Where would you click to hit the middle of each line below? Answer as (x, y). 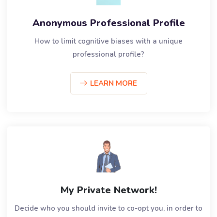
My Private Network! (108, 190)
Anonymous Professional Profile (108, 23)
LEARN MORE (113, 83)
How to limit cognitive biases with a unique (108, 41)
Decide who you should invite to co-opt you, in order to (108, 208)
